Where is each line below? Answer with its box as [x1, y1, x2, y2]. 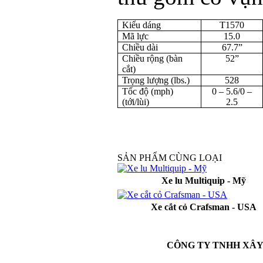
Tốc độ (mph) [122, 86, 174, 96]
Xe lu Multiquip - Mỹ [161, 176, 246, 186]
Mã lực [122, 31, 149, 41]
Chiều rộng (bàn [122, 53, 183, 63]
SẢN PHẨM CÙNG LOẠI [117, 153, 222, 163]
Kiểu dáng [122, 20, 161, 30]
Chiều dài [122, 42, 159, 52]
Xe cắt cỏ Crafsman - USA [150, 202, 257, 212]
